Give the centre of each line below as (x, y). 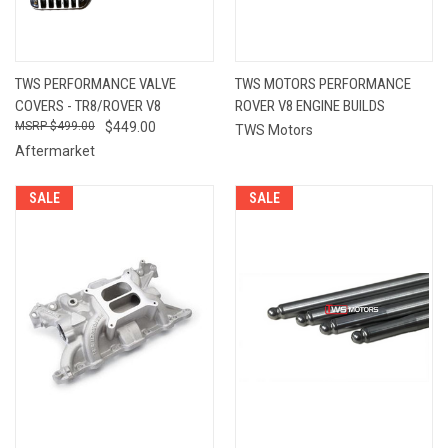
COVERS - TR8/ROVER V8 (88, 105)
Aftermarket (55, 150)
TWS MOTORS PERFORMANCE (322, 83)
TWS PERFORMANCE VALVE (95, 83)
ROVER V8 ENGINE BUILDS (309, 105)
